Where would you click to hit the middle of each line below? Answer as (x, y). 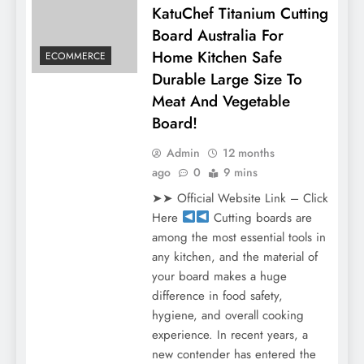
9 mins (240, 172)
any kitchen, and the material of (234, 256)
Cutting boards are (260, 217)
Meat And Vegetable (221, 101)
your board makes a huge (219, 276)
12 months (248, 152)
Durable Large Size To (227, 79)
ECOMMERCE (76, 56)
